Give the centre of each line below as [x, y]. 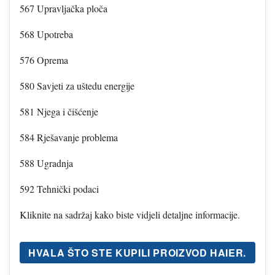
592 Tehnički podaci [59, 188]
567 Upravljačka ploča [64, 8]
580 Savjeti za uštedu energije [77, 85]
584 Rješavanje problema [69, 137]
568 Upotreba [46, 34]
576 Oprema [44, 60]
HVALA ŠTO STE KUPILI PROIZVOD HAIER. [137, 252]
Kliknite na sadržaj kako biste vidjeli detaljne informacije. [130, 214]
